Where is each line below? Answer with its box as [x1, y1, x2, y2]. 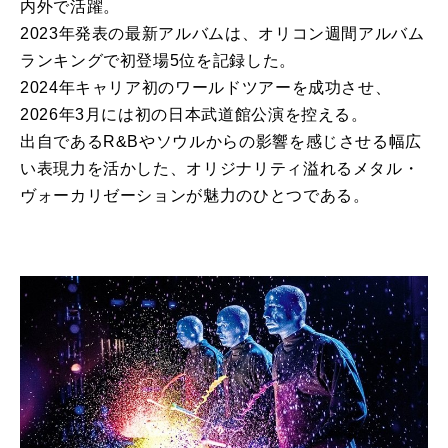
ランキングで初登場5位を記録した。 [20, 52, 296, 70]
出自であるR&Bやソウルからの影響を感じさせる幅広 [20, 133, 423, 151]
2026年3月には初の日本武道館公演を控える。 [20, 106, 368, 124]
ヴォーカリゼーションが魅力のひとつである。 [20, 187, 370, 205]
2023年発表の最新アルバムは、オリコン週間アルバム [20, 25, 425, 43]
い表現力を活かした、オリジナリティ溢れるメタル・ [20, 160, 420, 178]
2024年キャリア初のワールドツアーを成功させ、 [20, 79, 392, 97]
